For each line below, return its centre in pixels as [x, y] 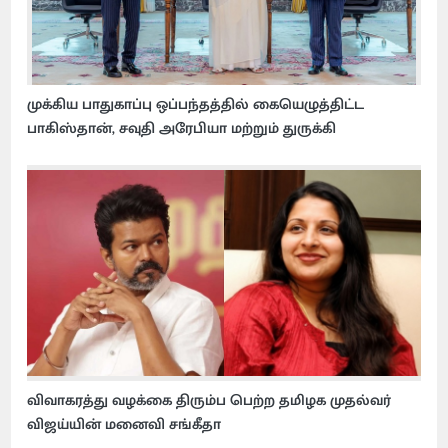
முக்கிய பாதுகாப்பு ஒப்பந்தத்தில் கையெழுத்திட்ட [196, 104]
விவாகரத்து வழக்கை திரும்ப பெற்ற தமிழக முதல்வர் [209, 401]
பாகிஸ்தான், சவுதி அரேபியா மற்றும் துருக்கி [182, 128]
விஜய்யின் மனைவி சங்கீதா [124, 425]
